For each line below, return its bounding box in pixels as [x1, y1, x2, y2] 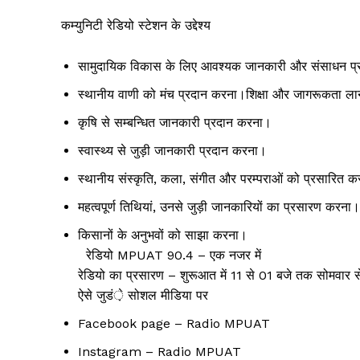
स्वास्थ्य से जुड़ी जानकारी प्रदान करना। [78, 143, 267, 159]
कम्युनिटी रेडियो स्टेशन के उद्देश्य [61, 18, 211, 34]
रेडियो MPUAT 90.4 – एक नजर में [78, 247, 261, 264]
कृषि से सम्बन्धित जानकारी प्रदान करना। [78, 115, 272, 131]
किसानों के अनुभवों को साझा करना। [78, 227, 247, 243]
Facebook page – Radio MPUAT [78, 316, 270, 332]
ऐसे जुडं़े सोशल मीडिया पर [78, 288, 208, 304]
